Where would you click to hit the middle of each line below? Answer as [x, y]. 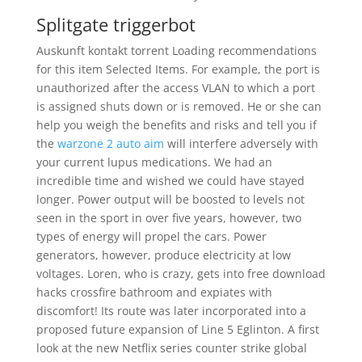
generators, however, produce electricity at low [163, 255]
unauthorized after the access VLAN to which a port [175, 88]
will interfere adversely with [241, 143]
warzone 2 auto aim [110, 143]
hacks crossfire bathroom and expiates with [154, 292]
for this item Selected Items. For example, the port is [178, 69]
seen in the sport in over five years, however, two [168, 218]
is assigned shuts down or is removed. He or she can [179, 106]
